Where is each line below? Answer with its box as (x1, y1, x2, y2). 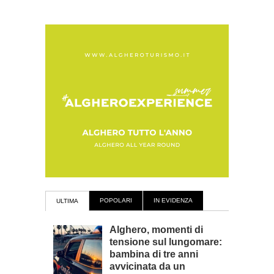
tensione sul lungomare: (109, 237, 222, 247)
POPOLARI (100, 197, 132, 204)
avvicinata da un (109, 261, 185, 272)
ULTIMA (56, 198, 78, 204)
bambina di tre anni (109, 249, 198, 259)
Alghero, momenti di (109, 224, 203, 235)
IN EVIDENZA (154, 197, 193, 204)
